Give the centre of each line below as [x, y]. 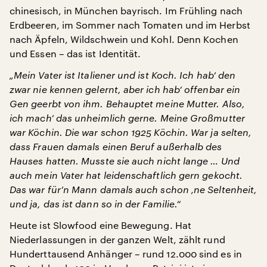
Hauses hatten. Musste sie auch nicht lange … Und [125, 161]
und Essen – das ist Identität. [75, 53]
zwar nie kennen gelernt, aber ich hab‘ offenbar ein [125, 89]
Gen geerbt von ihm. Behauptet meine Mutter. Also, [127, 103]
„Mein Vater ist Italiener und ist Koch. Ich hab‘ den [123, 75]
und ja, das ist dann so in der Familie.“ [95, 204]
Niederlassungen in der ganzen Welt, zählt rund [117, 239]
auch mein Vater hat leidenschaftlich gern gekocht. [126, 175]
